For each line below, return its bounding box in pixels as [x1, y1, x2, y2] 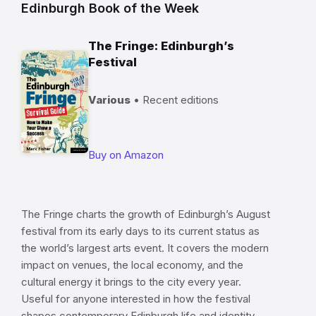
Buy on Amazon [88, 148, 164, 162]
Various [88, 93, 130, 107]
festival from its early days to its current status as [21, 224, 260, 238]
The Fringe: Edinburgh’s [88, 39, 234, 54]
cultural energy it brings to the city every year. [21, 275, 241, 289]
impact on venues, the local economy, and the [21, 258, 243, 272]
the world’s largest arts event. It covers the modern [21, 241, 269, 255]
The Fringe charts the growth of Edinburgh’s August [21, 207, 270, 221]
